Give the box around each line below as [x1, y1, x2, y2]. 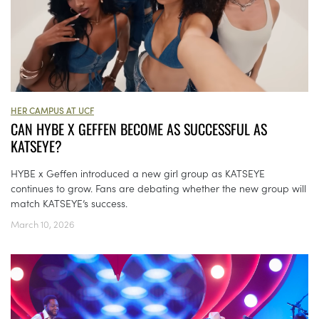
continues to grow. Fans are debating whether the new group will [11, 181, 306, 196]
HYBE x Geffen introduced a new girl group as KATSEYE [11, 166, 265, 181]
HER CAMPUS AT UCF [11, 104, 94, 117]
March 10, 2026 [11, 217, 75, 231]
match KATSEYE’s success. [11, 196, 127, 211]
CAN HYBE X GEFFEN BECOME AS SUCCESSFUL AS [11, 118, 267, 140]
